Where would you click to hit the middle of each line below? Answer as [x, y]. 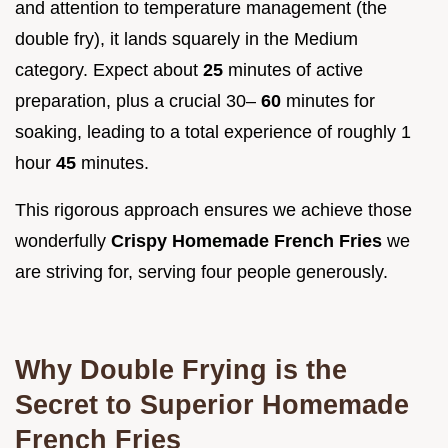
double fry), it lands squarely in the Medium [186, 39]
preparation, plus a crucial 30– [138, 101]
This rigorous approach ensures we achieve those [213, 210]
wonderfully [63, 241]
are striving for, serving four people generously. [201, 272]
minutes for [330, 101]
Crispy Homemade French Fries [249, 241]
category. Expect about [109, 70]
